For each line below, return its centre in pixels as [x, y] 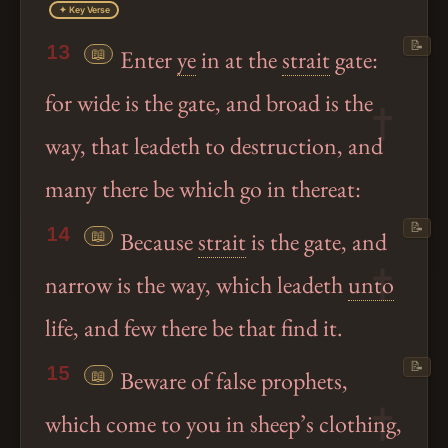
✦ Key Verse [84, 9]
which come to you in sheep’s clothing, [223, 424]
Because [157, 242]
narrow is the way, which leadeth [196, 285]
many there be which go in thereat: [203, 189]
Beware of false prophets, [232, 381]
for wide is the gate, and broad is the [209, 103]
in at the [239, 60]
